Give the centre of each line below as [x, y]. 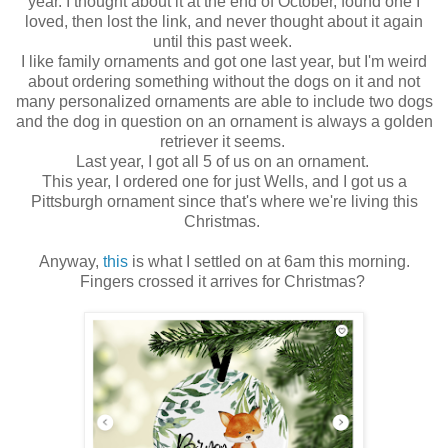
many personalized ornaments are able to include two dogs [224, 101]
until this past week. [224, 41]
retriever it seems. [224, 141]
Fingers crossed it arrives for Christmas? [224, 281]
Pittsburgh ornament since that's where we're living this [224, 201]
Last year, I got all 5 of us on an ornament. [224, 161]
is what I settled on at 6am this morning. [268, 261]
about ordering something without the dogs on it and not [224, 81]
